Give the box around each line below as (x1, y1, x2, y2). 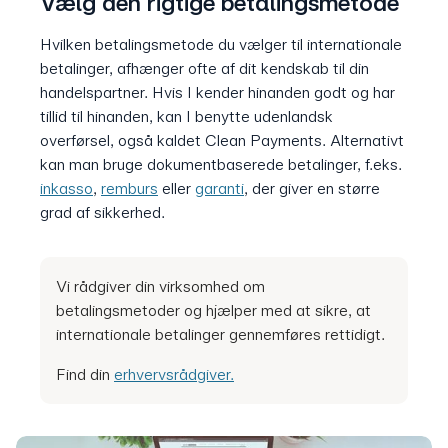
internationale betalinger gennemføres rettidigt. (56, 324, 385, 344)
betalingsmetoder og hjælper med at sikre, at (56, 300, 371, 320)
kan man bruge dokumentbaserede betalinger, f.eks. (40, 155, 402, 174)
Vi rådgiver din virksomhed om (56, 276, 265, 296)
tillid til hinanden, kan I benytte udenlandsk (40, 107, 333, 126)
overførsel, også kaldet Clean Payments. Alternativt (40, 131, 404, 150)
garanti (195, 179, 244, 198)
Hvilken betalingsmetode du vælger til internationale (40, 35, 402, 54)
